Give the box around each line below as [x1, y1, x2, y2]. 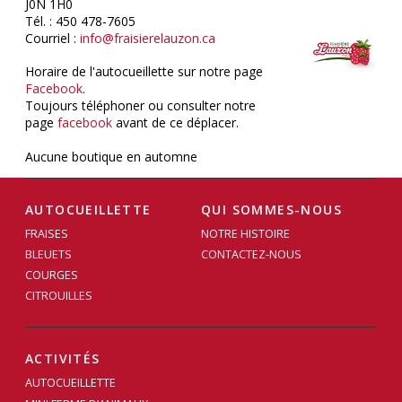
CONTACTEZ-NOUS [201, 247, 301, 263]
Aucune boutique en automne [25, 147, 197, 165]
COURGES [25, 267, 78, 284]
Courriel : [25, 29, 80, 47]
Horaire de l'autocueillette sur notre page [25, 62, 263, 80]
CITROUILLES [25, 288, 92, 304]
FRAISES [25, 225, 68, 241]
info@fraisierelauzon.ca [80, 29, 215, 47]
